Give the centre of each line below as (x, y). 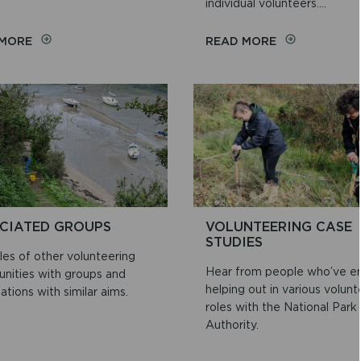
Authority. (232, 324)
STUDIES (234, 241)
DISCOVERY (65, 87)
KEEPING (301, 56)
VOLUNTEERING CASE (279, 226)
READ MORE (241, 41)
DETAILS (301, 148)
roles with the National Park (281, 307)
